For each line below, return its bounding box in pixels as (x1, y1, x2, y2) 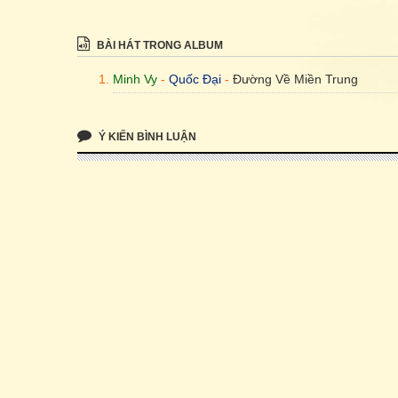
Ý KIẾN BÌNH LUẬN (96, 131, 196, 144)
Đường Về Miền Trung (233, 72, 358, 87)
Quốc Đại (169, 72, 221, 87)
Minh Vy (113, 72, 157, 87)
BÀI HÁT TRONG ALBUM (94, 39, 223, 52)
